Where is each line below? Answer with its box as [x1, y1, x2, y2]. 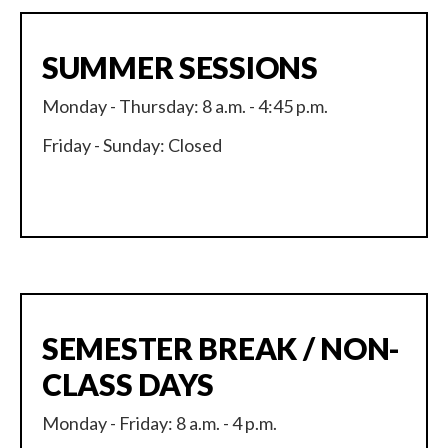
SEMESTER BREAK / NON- [42, 330, 401, 367]
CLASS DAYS [42, 366, 215, 403]
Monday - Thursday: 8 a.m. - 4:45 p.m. [42, 95, 328, 118]
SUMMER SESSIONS [42, 49, 318, 86]
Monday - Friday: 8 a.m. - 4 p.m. [42, 412, 277, 435]
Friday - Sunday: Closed [42, 134, 222, 157]
